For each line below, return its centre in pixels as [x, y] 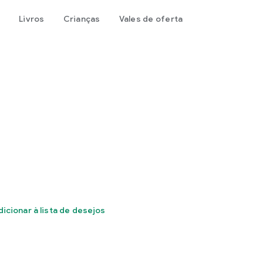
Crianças [82, 19]
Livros [32, 19]
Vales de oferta [151, 19]
